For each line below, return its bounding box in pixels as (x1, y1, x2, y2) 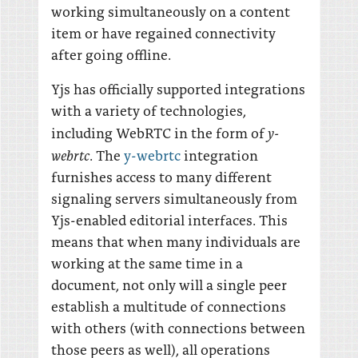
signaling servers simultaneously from (51, 188, 297, 208)
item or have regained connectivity (51, 22, 276, 42)
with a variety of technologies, (51, 100, 246, 120)
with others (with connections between (51, 317, 305, 337)
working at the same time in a (51, 253, 243, 272)
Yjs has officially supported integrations (51, 78, 305, 98)
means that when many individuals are (51, 231, 300, 251)
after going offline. (51, 44, 171, 64)
